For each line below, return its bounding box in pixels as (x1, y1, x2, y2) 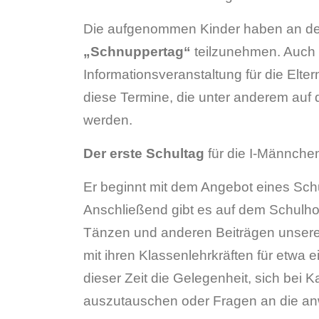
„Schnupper (83, 44, 163, 59)
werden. (83, 113, 132, 127)
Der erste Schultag (83, 146, 204, 161)
